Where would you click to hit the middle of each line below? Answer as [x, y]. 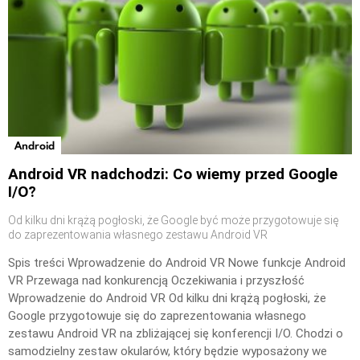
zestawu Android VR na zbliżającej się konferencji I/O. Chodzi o [176, 333]
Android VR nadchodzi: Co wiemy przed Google [173, 174]
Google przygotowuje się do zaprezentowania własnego [157, 315]
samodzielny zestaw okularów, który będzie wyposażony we [168, 351]
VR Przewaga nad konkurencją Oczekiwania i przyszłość [156, 280]
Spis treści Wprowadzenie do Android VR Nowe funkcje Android [177, 262]
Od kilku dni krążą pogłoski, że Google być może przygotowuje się [173, 220]
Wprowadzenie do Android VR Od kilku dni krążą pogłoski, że [167, 298]
